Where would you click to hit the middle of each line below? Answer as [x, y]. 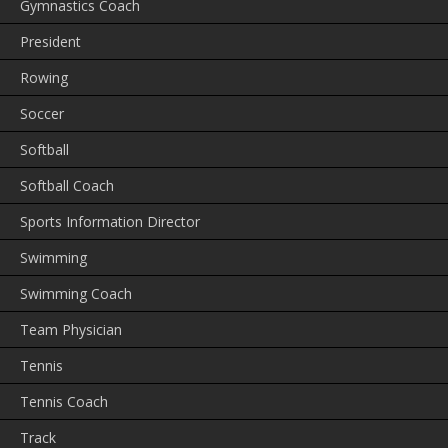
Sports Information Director [110, 222]
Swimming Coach [76, 294]
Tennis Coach [64, 402]
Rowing [44, 78]
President [50, 42]
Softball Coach [67, 186]
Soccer [42, 114]
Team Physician [71, 330]
